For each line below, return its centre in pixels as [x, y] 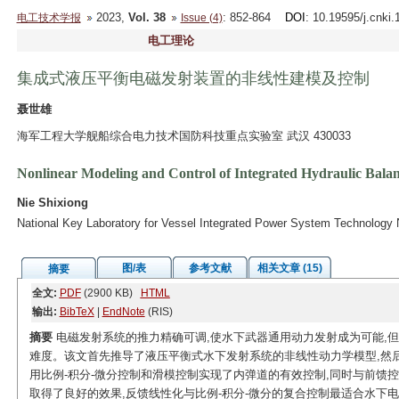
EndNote [123, 312]
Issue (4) [201, 18]
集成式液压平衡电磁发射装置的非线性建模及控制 [193, 78]
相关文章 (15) [289, 268]
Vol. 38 [147, 17]
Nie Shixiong [52, 203]
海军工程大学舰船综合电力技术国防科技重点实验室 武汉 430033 [183, 136]
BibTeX [77, 312]
